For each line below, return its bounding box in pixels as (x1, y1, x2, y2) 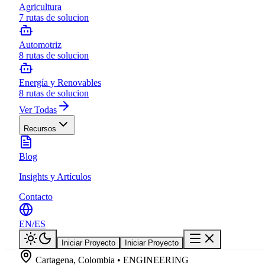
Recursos (24, 124, 56, 134)
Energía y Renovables (19, 77, 101, 88)
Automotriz (19, 40, 62, 50)
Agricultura (19, 2, 62, 12)
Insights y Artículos (19, 172, 91, 182)
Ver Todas (19, 105, 57, 115)
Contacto (19, 192, 53, 202)
